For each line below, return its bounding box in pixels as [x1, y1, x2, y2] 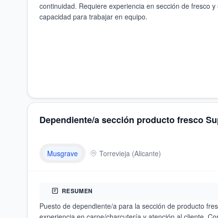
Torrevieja [99, 148, 130, 158]
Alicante [134, 148, 159, 158]
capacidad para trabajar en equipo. [39, 12, 147, 21]
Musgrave [47, 148, 78, 158]
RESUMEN [62, 186, 93, 195]
